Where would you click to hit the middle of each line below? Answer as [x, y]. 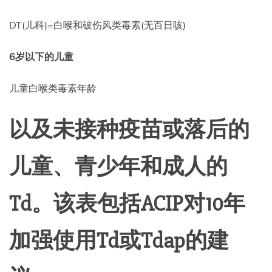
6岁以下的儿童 [41, 56]
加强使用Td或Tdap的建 [119, 241]
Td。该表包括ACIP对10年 [127, 204]
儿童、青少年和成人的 [118, 167]
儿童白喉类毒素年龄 [53, 88]
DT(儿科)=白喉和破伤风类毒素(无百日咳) [97, 25]
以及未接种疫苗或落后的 [129, 130]
